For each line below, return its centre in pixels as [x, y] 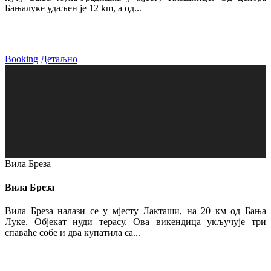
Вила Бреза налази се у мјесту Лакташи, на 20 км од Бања [135, 211]
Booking [21, 59]
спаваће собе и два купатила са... [73, 233]
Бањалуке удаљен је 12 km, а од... [73, 8]
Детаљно [59, 59]
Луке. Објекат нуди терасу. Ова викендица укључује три [135, 222]
